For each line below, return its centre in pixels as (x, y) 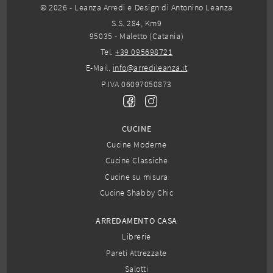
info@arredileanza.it (150, 68)
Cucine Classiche (136, 161)
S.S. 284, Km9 (136, 23)
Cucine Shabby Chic (136, 192)
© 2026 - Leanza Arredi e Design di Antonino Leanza (136, 7)
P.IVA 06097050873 (136, 84)
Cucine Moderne (136, 145)
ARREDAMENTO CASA (136, 221)
